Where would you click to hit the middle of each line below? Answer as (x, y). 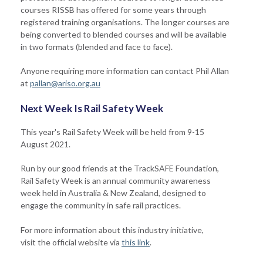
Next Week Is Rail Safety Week (92, 108)
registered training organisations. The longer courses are (125, 22)
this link (136, 242)
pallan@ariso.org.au (65, 83)
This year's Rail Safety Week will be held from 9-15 (112, 131)
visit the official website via (71, 242)
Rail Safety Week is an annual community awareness (116, 180)
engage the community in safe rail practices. (101, 205)
